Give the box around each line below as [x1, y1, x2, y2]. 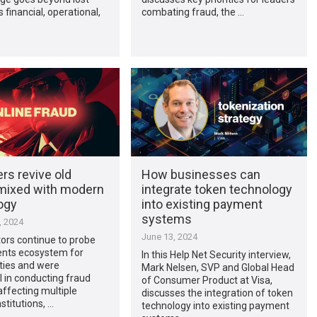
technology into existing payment [141, 299, 289, 311]
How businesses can [141, 166, 260, 182]
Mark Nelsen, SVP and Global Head [141, 261, 294, 273]
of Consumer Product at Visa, [141, 274, 272, 286]
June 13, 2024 [141, 231, 197, 242]
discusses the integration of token [141, 287, 293, 299]
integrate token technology [141, 181, 292, 197]
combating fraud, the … [141, 6, 244, 18]
